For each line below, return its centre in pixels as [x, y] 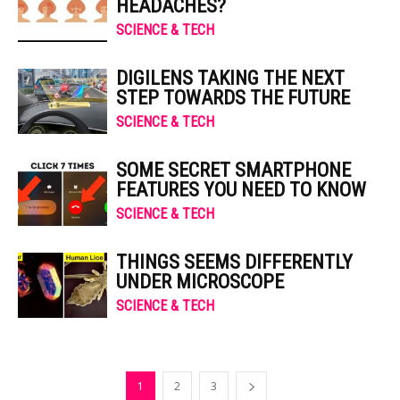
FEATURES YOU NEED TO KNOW [241, 190]
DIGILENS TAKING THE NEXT [230, 78]
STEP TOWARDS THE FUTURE [233, 98]
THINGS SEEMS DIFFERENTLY [234, 262]
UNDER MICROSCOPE [200, 282]
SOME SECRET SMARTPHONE [233, 170]
